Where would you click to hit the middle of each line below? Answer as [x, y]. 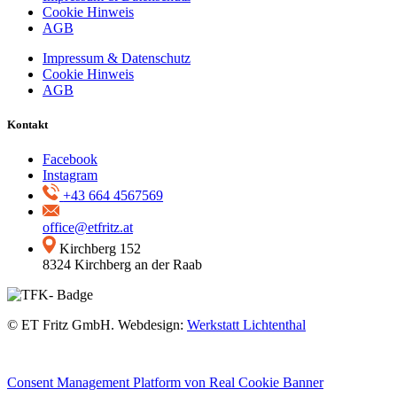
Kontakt [27, 124]
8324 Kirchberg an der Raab [122, 265]
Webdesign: [151, 325]
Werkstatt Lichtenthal [246, 325]
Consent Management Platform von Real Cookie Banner [165, 382]
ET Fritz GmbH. [68, 325]
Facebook [70, 159]
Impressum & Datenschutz [117, 58]
